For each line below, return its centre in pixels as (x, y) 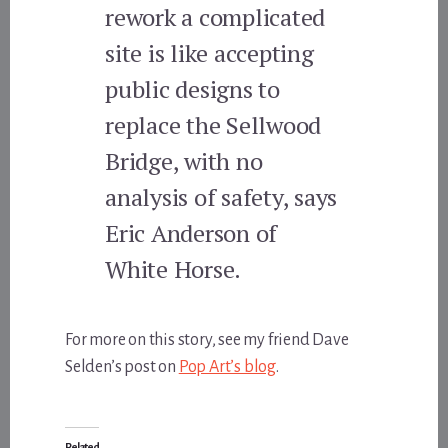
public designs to (192, 88)
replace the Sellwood (213, 124)
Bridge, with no (184, 160)
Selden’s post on (122, 366)
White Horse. (173, 268)
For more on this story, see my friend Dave (207, 339)
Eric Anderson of (191, 232)
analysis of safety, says (221, 196)
